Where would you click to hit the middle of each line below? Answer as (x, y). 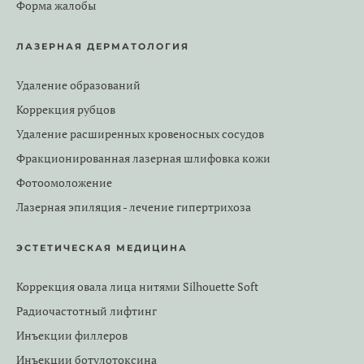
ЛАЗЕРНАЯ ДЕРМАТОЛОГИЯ (103, 46)
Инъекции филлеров (72, 336)
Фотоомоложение (64, 183)
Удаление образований (78, 85)
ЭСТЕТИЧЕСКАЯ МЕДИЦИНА (102, 248)
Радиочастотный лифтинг (87, 311)
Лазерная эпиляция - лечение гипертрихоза (134, 207)
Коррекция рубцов (66, 110)
